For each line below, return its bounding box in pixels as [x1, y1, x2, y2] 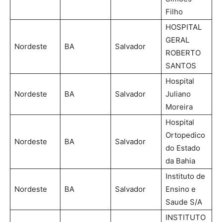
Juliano [166, 89, 191, 99]
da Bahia [166, 156, 195, 166]
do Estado [166, 143, 200, 153]
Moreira [166, 102, 193, 111]
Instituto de [166, 171, 205, 181]
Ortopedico [166, 130, 205, 140]
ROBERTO [166, 48, 201, 57]
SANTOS [166, 60, 196, 70]
